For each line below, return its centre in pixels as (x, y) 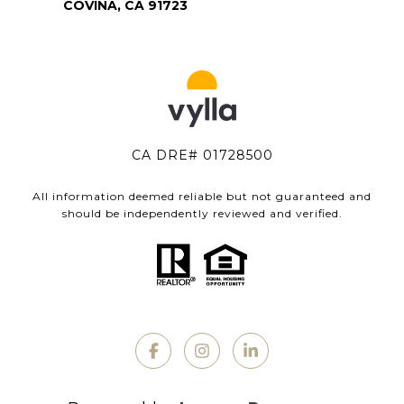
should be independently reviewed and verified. (202, 214)
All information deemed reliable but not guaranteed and (202, 197)
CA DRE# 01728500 (202, 156)
